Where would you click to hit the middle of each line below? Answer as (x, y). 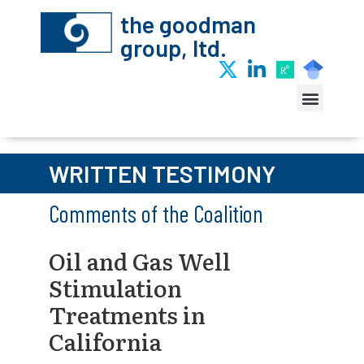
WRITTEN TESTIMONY (162, 173)
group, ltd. (173, 48)
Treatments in (127, 314)
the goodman (188, 24)
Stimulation (115, 288)
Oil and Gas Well (140, 261)
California (105, 341)
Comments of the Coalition (156, 213)
